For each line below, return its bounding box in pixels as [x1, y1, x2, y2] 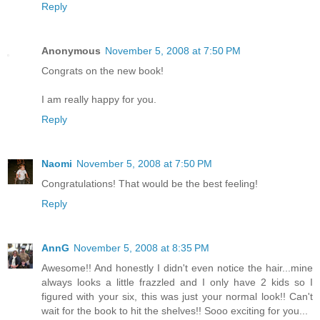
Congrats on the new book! [41, 65, 164, 77]
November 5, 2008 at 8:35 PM [74, 242, 209, 254]
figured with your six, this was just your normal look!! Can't [41, 291, 313, 303]
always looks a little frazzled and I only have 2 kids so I [41, 276, 313, 289]
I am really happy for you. [41, 94, 156, 106]
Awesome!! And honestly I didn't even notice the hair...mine [41, 262, 313, 274]
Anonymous [41, 45, 101, 57]
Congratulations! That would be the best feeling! [41, 178, 258, 190]
